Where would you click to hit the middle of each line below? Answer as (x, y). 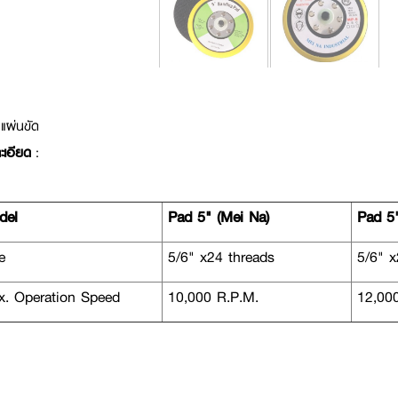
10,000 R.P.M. (211, 298)
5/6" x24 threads (219, 258)
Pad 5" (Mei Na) (216, 218)
